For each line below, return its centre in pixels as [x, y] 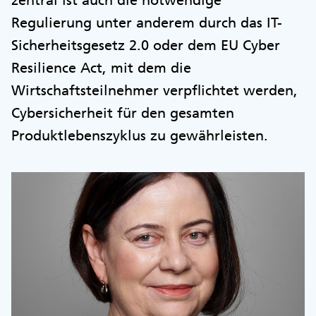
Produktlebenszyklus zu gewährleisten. [144, 135]
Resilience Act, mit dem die [101, 67]
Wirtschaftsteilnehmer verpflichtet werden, [154, 90]
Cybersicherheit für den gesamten [123, 113]
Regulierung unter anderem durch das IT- [147, 22]
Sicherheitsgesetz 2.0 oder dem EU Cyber [146, 45]
